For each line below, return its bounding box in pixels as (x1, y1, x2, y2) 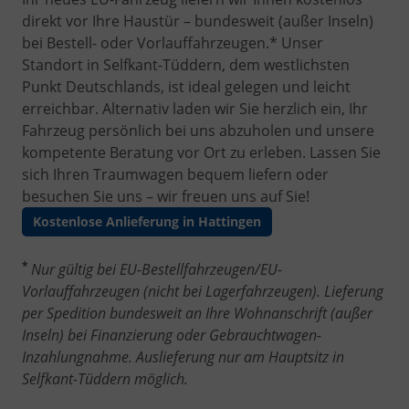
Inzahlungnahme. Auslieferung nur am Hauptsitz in (22, 346, 344, 367)
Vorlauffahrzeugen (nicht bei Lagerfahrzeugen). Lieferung (22, 280, 383, 301)
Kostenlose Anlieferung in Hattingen (33, 212, 261, 230)
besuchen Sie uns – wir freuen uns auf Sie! (22, 185, 309, 206)
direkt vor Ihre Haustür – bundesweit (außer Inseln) (22, 10, 373, 31)
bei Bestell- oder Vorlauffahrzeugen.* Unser (22, 32, 323, 53)
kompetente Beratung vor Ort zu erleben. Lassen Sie (22, 142, 381, 163)
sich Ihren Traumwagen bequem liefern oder (22, 163, 329, 184)
